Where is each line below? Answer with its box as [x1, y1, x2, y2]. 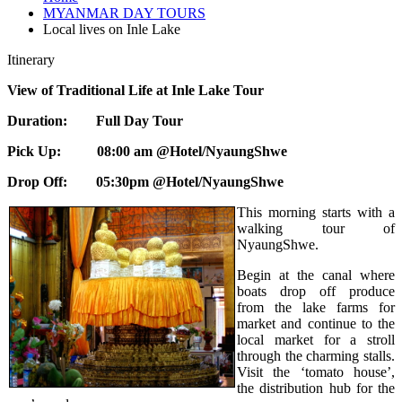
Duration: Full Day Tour [7, 112, 183, 128]
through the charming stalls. [237, 347, 395, 363]
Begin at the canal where [237, 267, 395, 283]
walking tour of [237, 220, 395, 236]
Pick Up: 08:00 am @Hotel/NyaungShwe [7, 143, 287, 159]
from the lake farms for [237, 299, 395, 315]
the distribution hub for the [237, 380, 395, 396]
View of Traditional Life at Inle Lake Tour [7, 82, 264, 98]
